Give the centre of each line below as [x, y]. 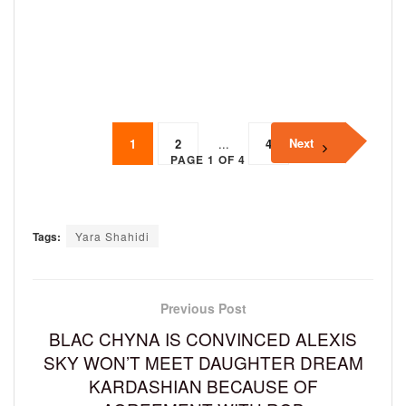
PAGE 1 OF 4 [208, 159]
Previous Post [203, 308]
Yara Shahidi [112, 236]
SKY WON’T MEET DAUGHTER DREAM [203, 362]
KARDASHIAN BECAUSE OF [203, 385]
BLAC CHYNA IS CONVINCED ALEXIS [203, 338]
